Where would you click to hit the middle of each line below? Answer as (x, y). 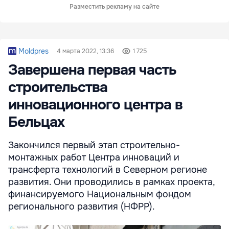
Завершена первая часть (92, 70)
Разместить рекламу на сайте (114, 6)
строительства (58, 87)
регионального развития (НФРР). (82, 206)
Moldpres (33, 51)
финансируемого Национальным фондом (100, 194)
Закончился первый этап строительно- (94, 145)
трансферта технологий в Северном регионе (108, 169)
